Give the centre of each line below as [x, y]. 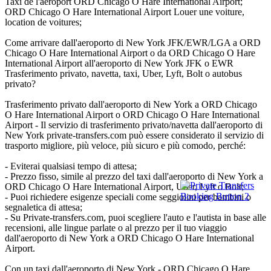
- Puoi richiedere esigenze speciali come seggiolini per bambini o [128, 197]
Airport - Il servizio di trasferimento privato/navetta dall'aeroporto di [134, 125]
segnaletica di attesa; [44, 207]
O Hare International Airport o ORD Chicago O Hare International [132, 115]
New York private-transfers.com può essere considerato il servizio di [134, 135]
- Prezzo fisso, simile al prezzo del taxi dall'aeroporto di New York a [134, 177]
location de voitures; [43, 22]
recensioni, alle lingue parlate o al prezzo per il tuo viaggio [116, 228]
